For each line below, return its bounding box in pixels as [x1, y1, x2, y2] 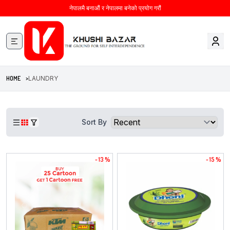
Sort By [82, 118, 107, 127]
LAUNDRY [28, 74, 58, 83]
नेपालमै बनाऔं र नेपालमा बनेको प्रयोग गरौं [69, 4, 161, 12]
